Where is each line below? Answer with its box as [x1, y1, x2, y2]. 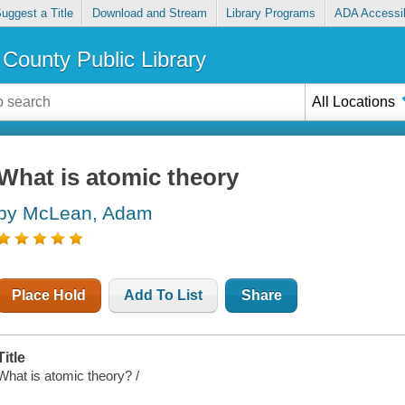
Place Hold [12, 287, 87, 304]
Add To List [124, 287, 203, 304]
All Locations [312, 93, 396, 109]
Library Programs [226, 6, 316, 21]
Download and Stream [91, 6, 207, 21]
